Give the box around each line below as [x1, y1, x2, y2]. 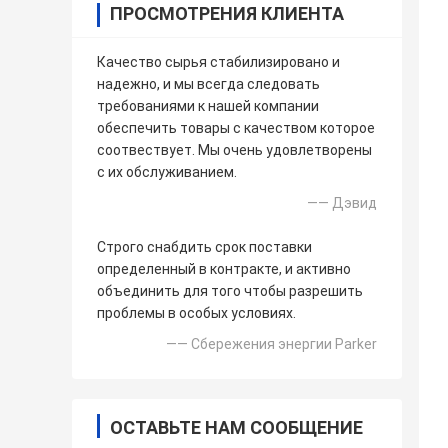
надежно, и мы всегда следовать [97, 76, 320, 93]
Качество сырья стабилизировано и [97, 54, 340, 71]
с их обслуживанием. [97, 164, 237, 181]
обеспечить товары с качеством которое [97, 120, 375, 137]
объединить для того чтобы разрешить [97, 283, 363, 300]
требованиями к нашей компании [97, 98, 319, 115]
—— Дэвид [307, 195, 377, 212]
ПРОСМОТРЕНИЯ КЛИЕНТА [110, 3, 344, 25]
